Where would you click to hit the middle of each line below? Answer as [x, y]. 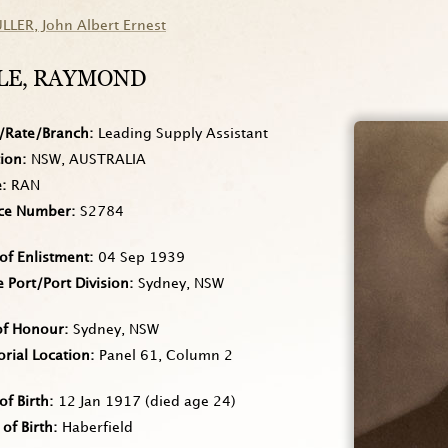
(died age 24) [188, 401]
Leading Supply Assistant [183, 133]
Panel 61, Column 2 [166, 355]
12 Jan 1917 [99, 401]
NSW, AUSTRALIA [88, 159]
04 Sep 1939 [141, 257]
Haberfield [97, 427]
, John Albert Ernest [100, 25]
